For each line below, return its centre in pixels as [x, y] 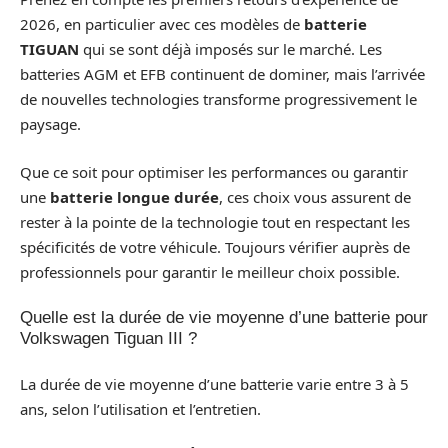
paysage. [50, 124]
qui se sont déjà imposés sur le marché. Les [230, 49]
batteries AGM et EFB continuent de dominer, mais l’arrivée [222, 74]
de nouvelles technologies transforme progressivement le [218, 99]
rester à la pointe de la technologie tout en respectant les [215, 221]
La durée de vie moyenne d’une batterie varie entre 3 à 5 [214, 383]
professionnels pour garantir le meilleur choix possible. [210, 271]
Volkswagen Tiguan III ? [108, 339]
